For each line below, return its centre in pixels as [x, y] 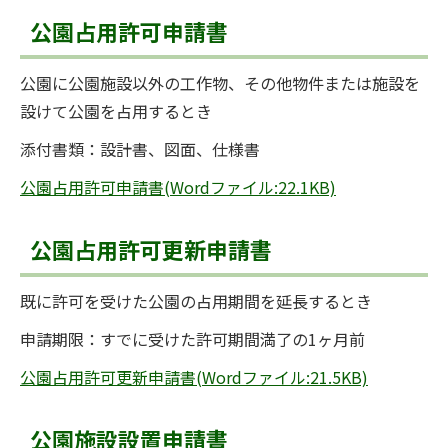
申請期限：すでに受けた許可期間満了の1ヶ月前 [192, 339]
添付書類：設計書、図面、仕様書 [140, 149]
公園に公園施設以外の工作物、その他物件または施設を [220, 83]
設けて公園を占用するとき [116, 111]
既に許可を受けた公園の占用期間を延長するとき [196, 301]
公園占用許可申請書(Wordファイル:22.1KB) [178, 187]
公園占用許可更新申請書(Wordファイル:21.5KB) [194, 377]
